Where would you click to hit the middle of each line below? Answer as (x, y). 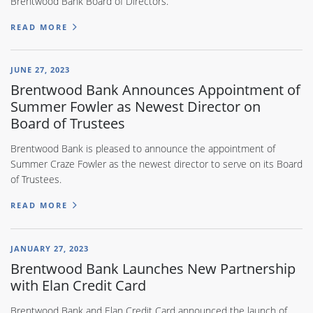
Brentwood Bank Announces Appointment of (155, 90)
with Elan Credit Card (78, 285)
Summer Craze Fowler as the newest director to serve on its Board (156, 164)
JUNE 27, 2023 (40, 70)
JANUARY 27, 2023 (50, 248)
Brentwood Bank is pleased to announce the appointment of (143, 149)
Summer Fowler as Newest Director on (136, 107)
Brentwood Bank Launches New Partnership (153, 268)
